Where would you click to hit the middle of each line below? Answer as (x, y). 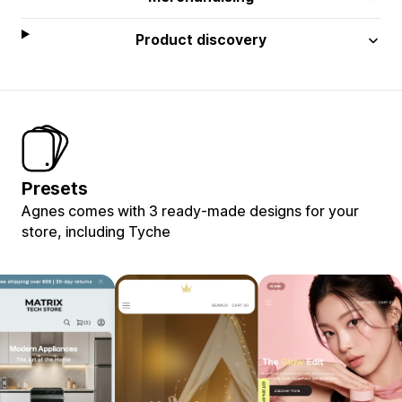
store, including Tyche (96, 231)
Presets (55, 188)
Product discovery (201, 39)
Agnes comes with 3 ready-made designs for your (190, 210)
